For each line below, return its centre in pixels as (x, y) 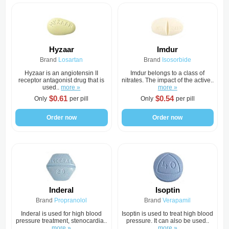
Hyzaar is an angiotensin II (62, 73)
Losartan (71, 60)
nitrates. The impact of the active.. (167, 80)
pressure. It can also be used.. (167, 221)
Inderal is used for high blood (62, 214)
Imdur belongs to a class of (168, 73)
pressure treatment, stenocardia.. (62, 221)
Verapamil (177, 200)
